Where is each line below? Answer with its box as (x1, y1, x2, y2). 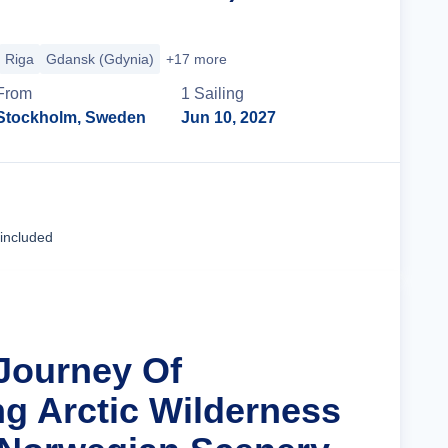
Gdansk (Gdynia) (46, 51, 154, 67)
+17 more (166, 51, 227, 67)
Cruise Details (242, 208, 348, 225)
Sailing (194, 85, 245, 102)
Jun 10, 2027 (181, 109, 277, 126)
